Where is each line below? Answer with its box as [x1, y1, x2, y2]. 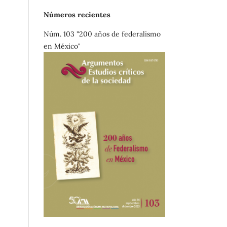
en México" [44, 41, 81, 51]
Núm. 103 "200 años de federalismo [44, 29, 161, 39]
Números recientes [44, 10, 110, 19]
